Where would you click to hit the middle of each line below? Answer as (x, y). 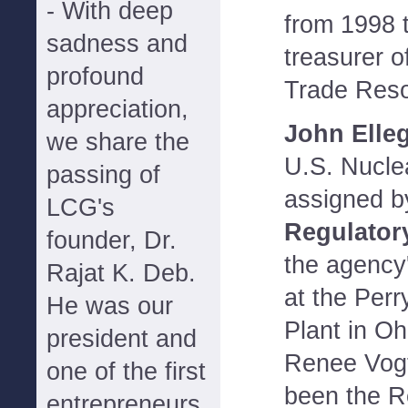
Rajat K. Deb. (121, 273)
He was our (110, 306)
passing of (103, 175)
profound (95, 76)
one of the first (126, 372)
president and (122, 339)
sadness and (117, 44)
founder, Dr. (112, 240)
